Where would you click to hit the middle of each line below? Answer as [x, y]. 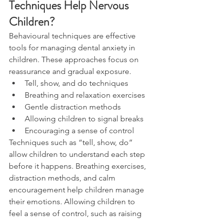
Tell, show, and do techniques [76, 83]
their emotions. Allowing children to [73, 202]
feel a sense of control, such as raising [76, 214]
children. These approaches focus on [75, 60]
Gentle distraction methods [73, 107]
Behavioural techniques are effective [73, 36]
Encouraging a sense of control [79, 131]
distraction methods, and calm [63, 178]
